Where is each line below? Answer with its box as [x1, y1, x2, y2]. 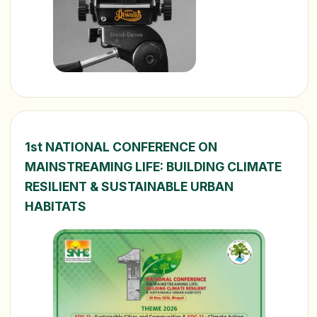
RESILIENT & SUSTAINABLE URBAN [25, 179, 234, 195]
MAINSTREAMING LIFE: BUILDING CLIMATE [25, 159, 282, 175]
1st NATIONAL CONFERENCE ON [25, 139, 217, 155]
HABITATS [25, 199, 86, 214]
